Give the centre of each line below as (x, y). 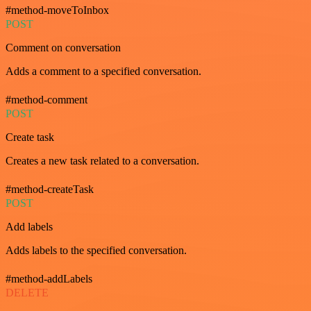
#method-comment (47, 100)
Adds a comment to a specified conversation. (103, 72)
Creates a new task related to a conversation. (102, 161)
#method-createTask (50, 190)
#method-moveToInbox (57, 10)
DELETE (27, 293)
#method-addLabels (49, 279)
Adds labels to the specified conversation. (96, 251)
